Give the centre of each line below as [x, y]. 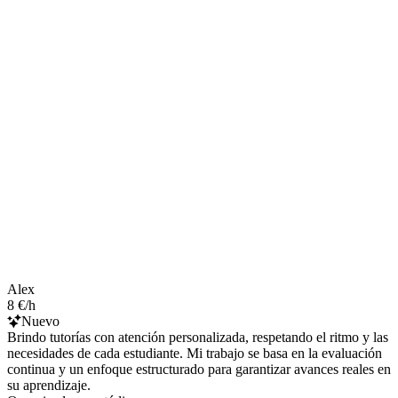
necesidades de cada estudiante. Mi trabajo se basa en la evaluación [195, 353]
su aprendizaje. [49, 385]
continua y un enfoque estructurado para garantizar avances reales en [199, 369]
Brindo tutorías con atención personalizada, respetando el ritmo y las [198, 337]
